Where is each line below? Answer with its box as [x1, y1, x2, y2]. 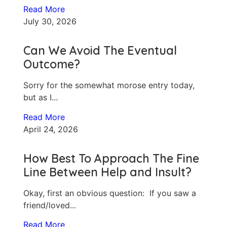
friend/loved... [23, 200, 77, 210]
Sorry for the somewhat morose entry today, [23, 80, 195, 91]
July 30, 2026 [23, 16, 77, 27]
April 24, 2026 [23, 124, 79, 134]
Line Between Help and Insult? [23, 164, 192, 179]
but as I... [23, 92, 58, 103]
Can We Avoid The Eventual [23, 43, 177, 58]
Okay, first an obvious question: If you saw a [23, 187, 197, 198]
